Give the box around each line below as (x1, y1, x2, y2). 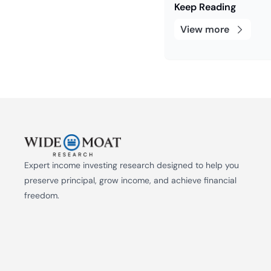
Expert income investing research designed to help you (24, 160, 239, 171)
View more (180, 23, 229, 36)
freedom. (24, 190, 59, 201)
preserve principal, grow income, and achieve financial (24, 175, 237, 186)
